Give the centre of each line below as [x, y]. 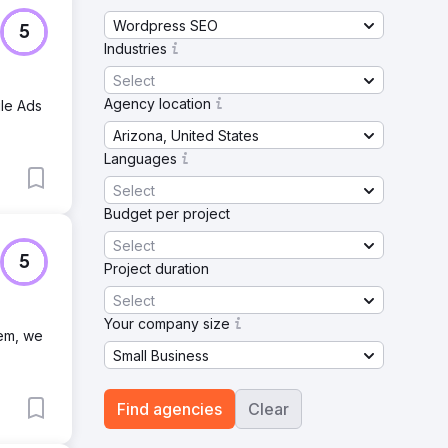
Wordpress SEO [165, 25]
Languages [140, 158]
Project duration [156, 268]
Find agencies [169, 409]
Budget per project [167, 213]
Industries [135, 48]
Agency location [157, 103]
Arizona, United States [186, 135]
